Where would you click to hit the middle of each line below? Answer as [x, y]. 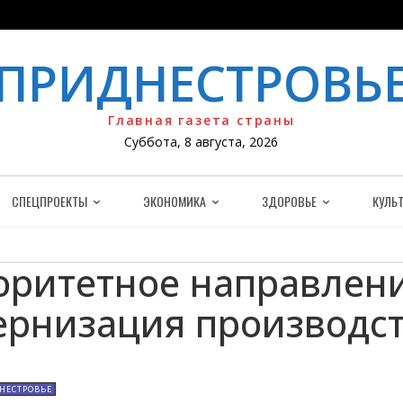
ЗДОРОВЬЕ [289, 201]
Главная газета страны [201, 121]
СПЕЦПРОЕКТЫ [49, 201]
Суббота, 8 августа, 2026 [201, 142]
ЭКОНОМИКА [175, 201]
